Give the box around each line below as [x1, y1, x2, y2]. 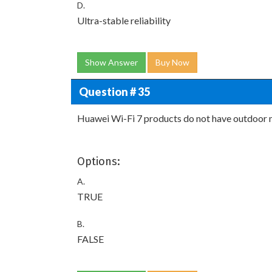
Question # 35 [78, 84, 150, 98]
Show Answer [85, 57, 138, 67]
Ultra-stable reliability [77, 15, 171, 26]
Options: [77, 155, 120, 168]
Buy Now [155, 57, 189, 67]
